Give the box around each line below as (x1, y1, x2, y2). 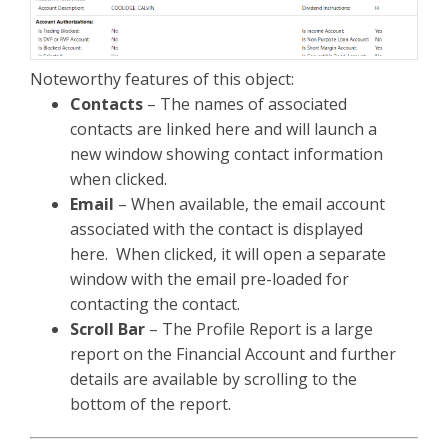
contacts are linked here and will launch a (70, 117, 377, 140)
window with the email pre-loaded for (70, 267, 349, 290)
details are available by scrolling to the (70, 367, 357, 390)
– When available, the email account (114, 192, 385, 215)
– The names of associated (143, 92, 347, 115)
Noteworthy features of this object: (30, 67, 294, 90)
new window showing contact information (70, 142, 383, 165)
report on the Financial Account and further (70, 342, 396, 365)
